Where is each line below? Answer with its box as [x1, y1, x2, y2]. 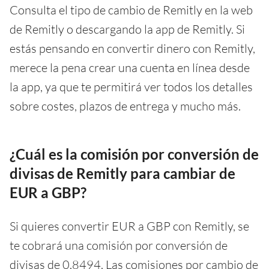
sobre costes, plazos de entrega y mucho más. [10, 98, 241, 113]
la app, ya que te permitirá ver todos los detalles [10, 79, 253, 94]
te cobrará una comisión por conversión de [10, 237, 228, 253]
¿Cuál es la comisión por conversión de [10, 145, 259, 163]
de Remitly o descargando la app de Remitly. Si [10, 21, 245, 37]
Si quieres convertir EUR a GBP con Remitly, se [10, 218, 249, 234]
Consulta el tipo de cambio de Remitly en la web [10, 2, 253, 17]
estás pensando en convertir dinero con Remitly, [10, 40, 255, 56]
